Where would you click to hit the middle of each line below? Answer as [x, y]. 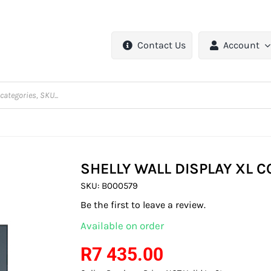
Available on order [122, 226]
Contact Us [162, 45]
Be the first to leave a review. [143, 205]
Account [242, 45]
